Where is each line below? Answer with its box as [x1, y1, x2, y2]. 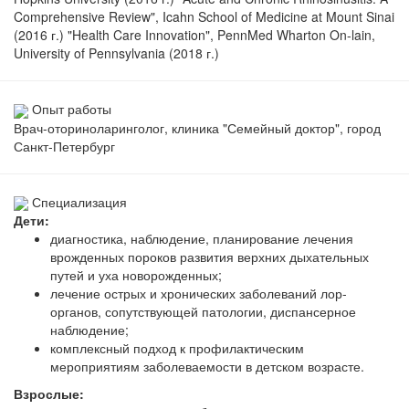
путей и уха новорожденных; [50, 265, 222, 284]
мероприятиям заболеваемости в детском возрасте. [50, 356, 364, 375]
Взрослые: [14, 383, 84, 403]
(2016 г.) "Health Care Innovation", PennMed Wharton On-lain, [14, 26, 375, 45]
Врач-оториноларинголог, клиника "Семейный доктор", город [14, 118, 381, 137]
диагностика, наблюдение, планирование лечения [50, 228, 353, 247]
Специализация [32, 192, 127, 211]
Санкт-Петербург [14, 136, 115, 155]
